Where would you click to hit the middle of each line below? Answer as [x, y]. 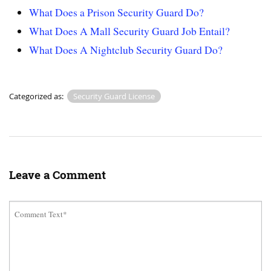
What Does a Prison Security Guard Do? [117, 12]
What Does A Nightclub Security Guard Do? [126, 50]
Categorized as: [37, 96]
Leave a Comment [57, 175]
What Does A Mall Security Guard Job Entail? [130, 31]
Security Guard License [114, 96]
